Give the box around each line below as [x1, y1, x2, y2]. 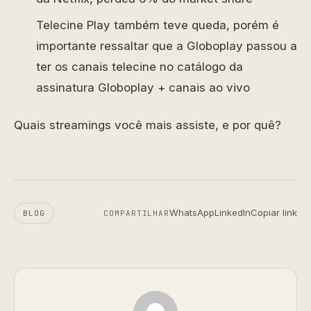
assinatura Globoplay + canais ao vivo [36, 80, 250, 94]
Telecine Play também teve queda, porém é [36, 17, 279, 32]
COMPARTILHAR [103, 208, 169, 218]
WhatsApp [169, 207, 215, 218]
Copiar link [251, 207, 297, 218]
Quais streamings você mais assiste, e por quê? [14, 117, 281, 132]
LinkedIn [215, 207, 251, 218]
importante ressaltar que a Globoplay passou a [36, 38, 297, 53]
